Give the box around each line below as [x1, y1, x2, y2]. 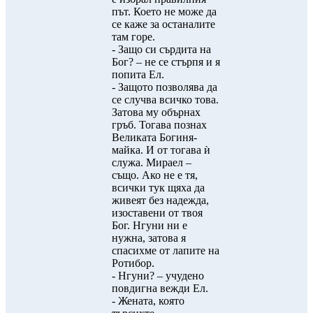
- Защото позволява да [112, 81, 217, 93]
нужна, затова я [112, 232, 186, 244]
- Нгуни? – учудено [112, 270, 204, 282]
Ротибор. [112, 257, 154, 269]
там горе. [112, 31, 155, 43]
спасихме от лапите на [112, 245, 219, 256]
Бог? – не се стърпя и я [112, 56, 220, 68]
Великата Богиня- [112, 131, 197, 143]
